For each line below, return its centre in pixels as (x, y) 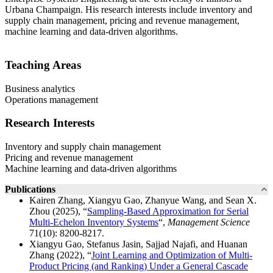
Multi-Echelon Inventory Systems (94, 222)
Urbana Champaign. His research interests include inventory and (129, 10)
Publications (30, 189)
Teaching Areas (43, 65)
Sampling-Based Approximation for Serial (168, 211)
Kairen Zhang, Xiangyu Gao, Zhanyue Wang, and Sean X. (143, 200)
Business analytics (40, 88)
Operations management (51, 99)
